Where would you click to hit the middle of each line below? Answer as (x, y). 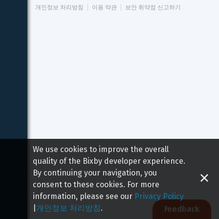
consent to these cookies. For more (96, 185)
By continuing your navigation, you (95, 173)
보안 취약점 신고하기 (153, 7)
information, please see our (83, 196)
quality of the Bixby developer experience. (109, 161)
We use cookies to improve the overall (101, 149)
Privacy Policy (159, 196)
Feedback (182, 209)
